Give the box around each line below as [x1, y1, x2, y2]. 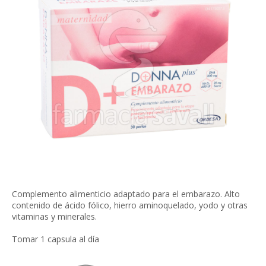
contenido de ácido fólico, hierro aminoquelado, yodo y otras [12, 199, 248, 211]
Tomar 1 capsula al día [12, 233, 99, 245]
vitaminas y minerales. [12, 211, 97, 222]
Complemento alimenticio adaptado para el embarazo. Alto [12, 188, 240, 199]
